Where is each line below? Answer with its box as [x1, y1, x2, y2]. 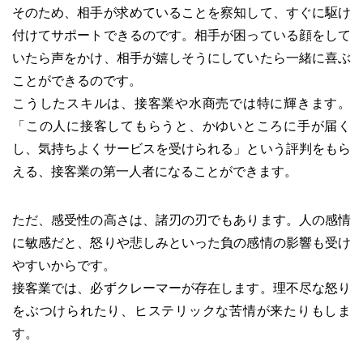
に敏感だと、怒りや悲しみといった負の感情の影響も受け [12, 235, 351, 250]
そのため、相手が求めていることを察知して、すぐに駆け [12, 5, 351, 19]
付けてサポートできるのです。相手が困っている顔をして [12, 28, 351, 42]
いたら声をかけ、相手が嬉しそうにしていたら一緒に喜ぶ [12, 50, 351, 65]
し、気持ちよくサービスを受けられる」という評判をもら [12, 141, 351, 156]
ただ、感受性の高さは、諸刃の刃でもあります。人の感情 [12, 212, 351, 227]
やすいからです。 [12, 258, 116, 272]
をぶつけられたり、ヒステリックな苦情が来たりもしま [12, 303, 351, 318]
